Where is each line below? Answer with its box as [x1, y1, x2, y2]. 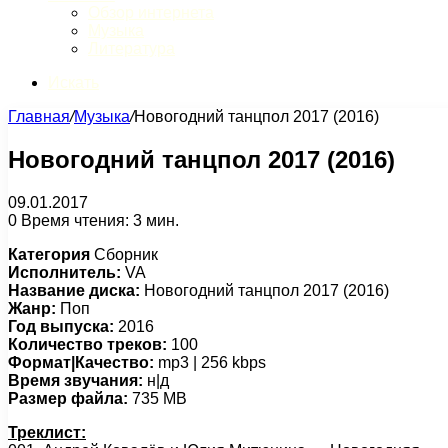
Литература [88, 40, 175, 57]
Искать [48, 74, 99, 91]
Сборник [90, 245, 158, 263]
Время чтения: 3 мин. [17, 211, 179, 229]
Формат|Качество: [8, 353, 154, 371]
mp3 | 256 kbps [154, 353, 266, 371]
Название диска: [8, 281, 140, 299]
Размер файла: [8, 389, 128, 407]
